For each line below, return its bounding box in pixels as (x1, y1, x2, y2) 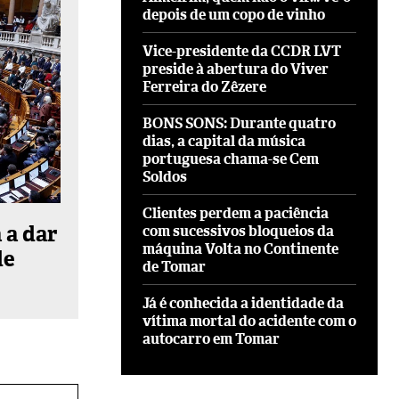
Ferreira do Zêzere (142, 77, 266, 96)
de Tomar (142, 256, 206, 276)
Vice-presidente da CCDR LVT (142, 41, 341, 61)
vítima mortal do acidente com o (142, 311, 356, 330)
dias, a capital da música (142, 131, 305, 151)
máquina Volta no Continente (142, 239, 338, 258)
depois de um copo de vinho (142, 4, 325, 24)
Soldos (142, 167, 187, 186)
